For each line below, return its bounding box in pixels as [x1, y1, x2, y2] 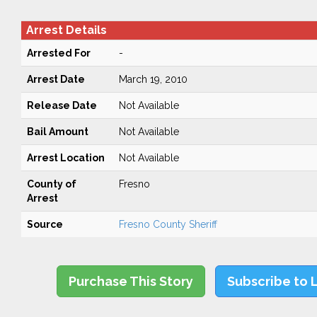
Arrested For [26, 47, 91, 59]
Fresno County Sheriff [118, 219, 217, 230]
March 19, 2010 [118, 74, 188, 85]
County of [26, 178, 76, 190]
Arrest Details [25, 23, 107, 37]
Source [26, 219, 63, 230]
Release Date [26, 100, 97, 111]
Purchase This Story [69, 274, 194, 289]
